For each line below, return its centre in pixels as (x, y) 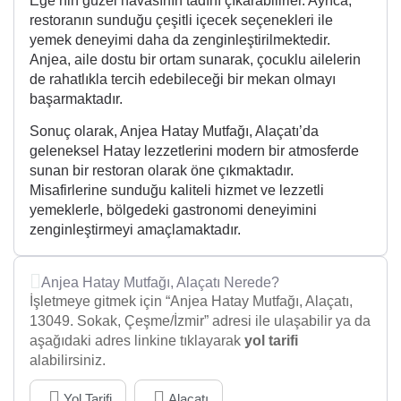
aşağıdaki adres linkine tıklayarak (137, 341)
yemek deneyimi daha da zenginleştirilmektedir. (180, 39)
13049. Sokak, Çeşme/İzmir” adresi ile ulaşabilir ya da (200, 321)
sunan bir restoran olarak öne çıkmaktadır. (162, 171)
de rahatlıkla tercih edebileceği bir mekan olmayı (183, 79)
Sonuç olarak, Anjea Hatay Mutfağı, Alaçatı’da (174, 132)
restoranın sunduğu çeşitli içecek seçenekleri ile (181, 20)
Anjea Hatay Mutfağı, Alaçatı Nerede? (160, 282)
